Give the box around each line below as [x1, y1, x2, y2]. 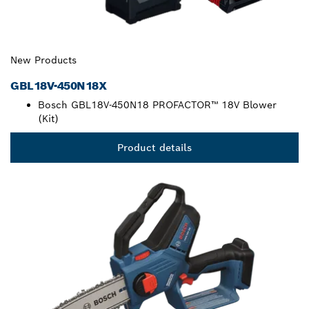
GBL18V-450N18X [10, 79, 107, 94]
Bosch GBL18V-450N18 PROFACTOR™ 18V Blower [38, 99, 277, 112]
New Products [10, 54, 77, 67]
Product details [117, 141, 192, 154]
